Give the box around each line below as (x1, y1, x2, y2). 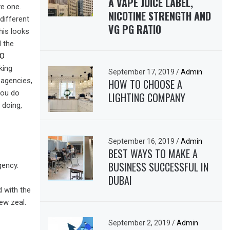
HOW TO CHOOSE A (108, 76, 183, 92)
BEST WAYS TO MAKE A (108, 145, 198, 161)
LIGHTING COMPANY (108, 90, 186, 106)
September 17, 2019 (108, 68, 177, 76)
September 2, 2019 (108, 218, 172, 227)
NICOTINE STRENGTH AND (108, 8, 212, 24)
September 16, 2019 (108, 137, 177, 145)
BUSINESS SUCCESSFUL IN (108, 159, 209, 175)
